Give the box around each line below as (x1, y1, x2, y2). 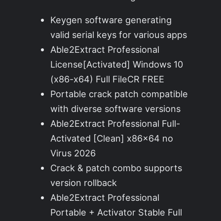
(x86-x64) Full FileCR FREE (50, 74, 165, 85)
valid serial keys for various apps (50, 29, 187, 40)
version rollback (50, 177, 117, 188)
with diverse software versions (50, 103, 181, 114)
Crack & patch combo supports (50, 162, 183, 174)
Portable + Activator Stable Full (50, 207, 183, 218)
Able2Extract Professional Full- (50, 118, 181, 129)
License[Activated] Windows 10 (50, 59, 184, 70)
